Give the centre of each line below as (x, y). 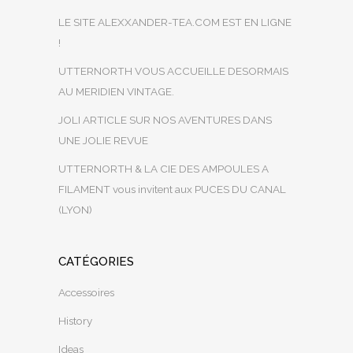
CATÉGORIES (96, 261)
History (75, 320)
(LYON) (75, 209)
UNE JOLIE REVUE (103, 140)
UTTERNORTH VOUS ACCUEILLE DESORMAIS (173, 71)
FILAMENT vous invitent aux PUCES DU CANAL (172, 189)
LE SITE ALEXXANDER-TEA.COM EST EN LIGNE (175, 22)
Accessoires (86, 292)
